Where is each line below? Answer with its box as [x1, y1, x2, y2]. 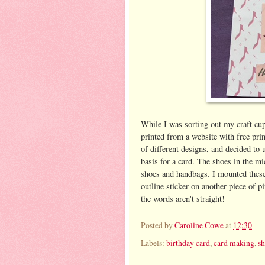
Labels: [141, 237, 166, 248]
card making [214, 237, 254, 248]
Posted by [141, 219, 174, 231]
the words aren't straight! [141, 192, 225, 204]
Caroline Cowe [174, 219, 224, 231]
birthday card [166, 237, 210, 248]
